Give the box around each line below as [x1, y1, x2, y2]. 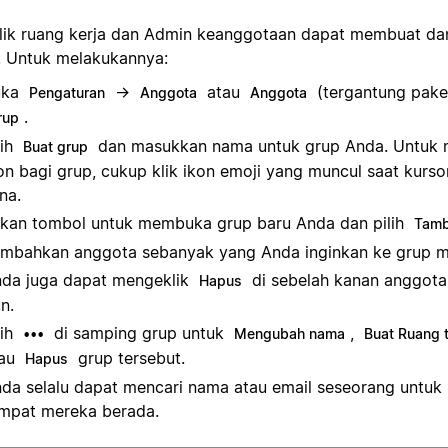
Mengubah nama [234, 325, 345, 343]
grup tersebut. [73, 348, 185, 369]
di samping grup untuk [49, 323, 229, 344]
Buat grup [23, 138, 88, 156]
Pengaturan [29, 84, 105, 102]
